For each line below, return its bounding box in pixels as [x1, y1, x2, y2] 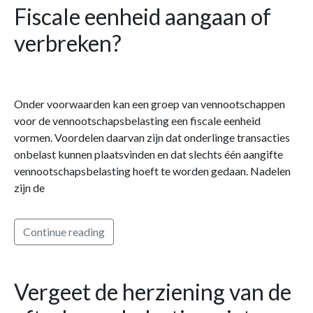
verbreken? [14, 29, 122, 57]
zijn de [14, 180, 45, 194]
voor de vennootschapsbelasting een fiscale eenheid [14, 113, 261, 127]
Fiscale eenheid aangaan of [14, 2, 271, 30]
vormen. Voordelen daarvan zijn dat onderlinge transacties [14, 130, 290, 144]
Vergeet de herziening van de [14, 277, 291, 305]
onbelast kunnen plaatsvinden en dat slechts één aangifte [14, 147, 283, 161]
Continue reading [23, 224, 105, 238]
